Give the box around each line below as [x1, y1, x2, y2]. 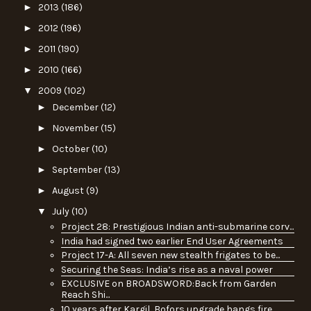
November [51, 121, 101, 134]
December [51, 101, 101, 113]
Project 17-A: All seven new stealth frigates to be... [60, 249, 280, 262]
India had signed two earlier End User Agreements [60, 235, 283, 247]
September [51, 163, 104, 176]
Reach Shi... [60, 289, 110, 301]
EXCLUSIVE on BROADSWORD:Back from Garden [60, 278, 276, 290]
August [51, 184, 86, 196]
